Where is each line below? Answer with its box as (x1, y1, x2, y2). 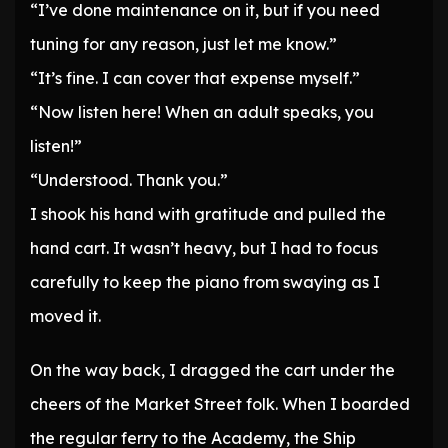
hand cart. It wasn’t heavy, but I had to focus (30, 238, 378, 259)
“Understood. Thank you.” (30, 170, 228, 191)
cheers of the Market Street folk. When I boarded (30, 394, 410, 415)
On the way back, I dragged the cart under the (30, 360, 395, 381)
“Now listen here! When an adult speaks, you (30, 102, 374, 123)
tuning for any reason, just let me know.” (30, 34, 337, 55)
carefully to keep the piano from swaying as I (30, 272, 380, 293)
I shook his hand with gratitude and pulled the (30, 204, 386, 225)
